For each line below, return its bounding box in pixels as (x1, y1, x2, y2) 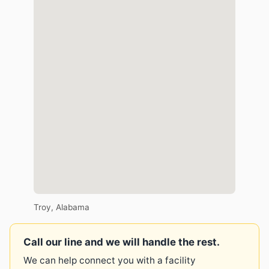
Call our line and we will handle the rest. (23, 236, 220, 248)
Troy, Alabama (34, 202, 89, 212)
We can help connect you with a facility (23, 255, 196, 266)
